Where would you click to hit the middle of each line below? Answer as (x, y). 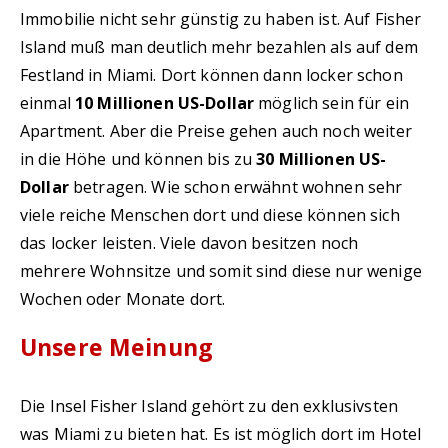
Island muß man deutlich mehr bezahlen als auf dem (219, 47)
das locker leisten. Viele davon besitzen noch (189, 243)
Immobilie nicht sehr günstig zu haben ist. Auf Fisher (221, 19)
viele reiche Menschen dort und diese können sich (210, 215)
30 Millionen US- (321, 159)
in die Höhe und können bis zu (138, 159)
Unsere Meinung (116, 347)
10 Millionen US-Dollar (164, 103)
